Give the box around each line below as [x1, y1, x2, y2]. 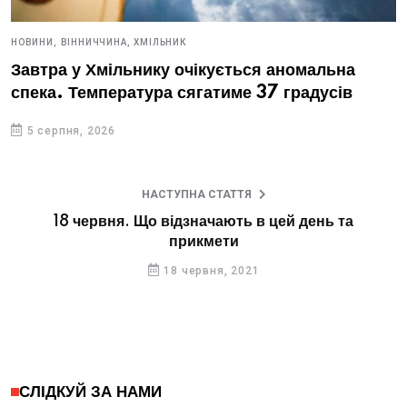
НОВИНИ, [11, 37, 57, 47]
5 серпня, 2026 [26, 124, 116, 137]
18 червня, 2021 [164, 264, 260, 277]
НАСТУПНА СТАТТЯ [141, 188, 252, 201]
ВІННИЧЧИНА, [60, 37, 131, 47]
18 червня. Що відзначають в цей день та [54, 213, 353, 230]
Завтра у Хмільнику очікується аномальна [11, 62, 355, 80]
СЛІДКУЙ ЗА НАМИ [19, 383, 162, 401]
